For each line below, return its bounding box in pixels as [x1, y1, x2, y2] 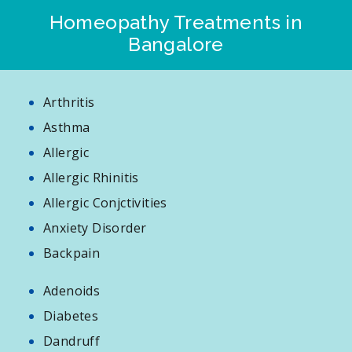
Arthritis [43, 93, 95, 111]
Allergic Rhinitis [43, 168, 139, 186]
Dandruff [43, 332, 101, 350]
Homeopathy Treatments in [49, 10, 303, 34]
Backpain [43, 244, 101, 262]
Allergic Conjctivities [43, 193, 167, 211]
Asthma [43, 118, 90, 136]
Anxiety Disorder [43, 218, 147, 236]
